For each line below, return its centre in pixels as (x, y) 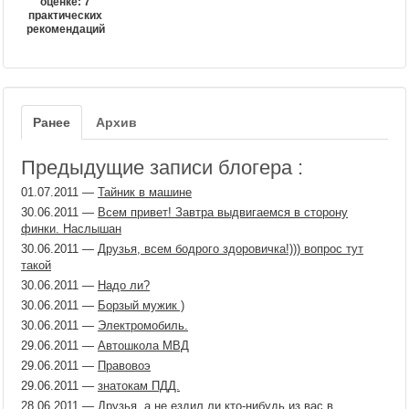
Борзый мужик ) (141, 305)
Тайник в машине (145, 192)
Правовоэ (124, 366)
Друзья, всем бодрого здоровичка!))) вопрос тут (231, 249)
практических (65, 16)
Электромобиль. (143, 325)
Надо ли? (124, 285)
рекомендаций (65, 29)
